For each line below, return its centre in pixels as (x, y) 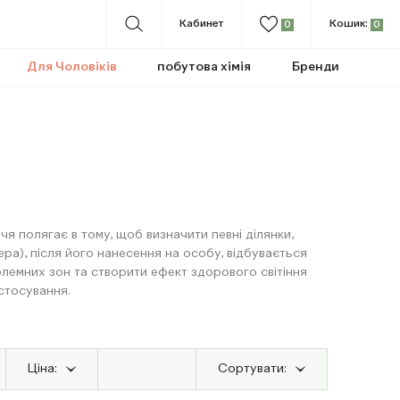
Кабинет (201, 24)
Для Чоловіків (71, 67)
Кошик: (349, 24)
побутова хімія (204, 67)
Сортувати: (253, 369)
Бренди (316, 67)
